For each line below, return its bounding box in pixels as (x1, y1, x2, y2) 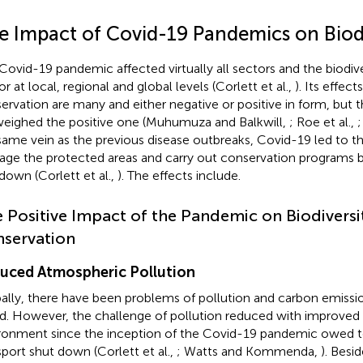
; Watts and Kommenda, (176, 343, 321, 359)
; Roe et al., (288, 113, 357, 130)
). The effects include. (117, 167, 241, 183)
